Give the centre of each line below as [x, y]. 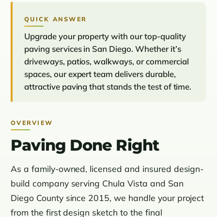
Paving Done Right [85, 145]
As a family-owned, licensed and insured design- [107, 169]
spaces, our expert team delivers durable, [100, 74]
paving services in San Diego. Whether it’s [103, 49]
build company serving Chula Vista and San [97, 183]
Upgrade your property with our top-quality [105, 36]
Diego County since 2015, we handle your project [108, 198]
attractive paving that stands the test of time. [108, 87]
